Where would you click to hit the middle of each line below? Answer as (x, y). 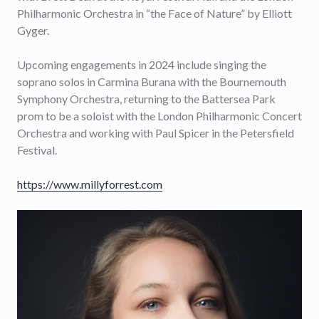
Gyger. (33, 30)
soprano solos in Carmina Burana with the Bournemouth (152, 82)
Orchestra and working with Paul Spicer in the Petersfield (156, 133)
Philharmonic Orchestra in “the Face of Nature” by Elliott (155, 13)
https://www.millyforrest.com (90, 184)
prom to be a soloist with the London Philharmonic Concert (159, 116)
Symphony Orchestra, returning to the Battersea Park (146, 99)
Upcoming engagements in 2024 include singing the (142, 64)
